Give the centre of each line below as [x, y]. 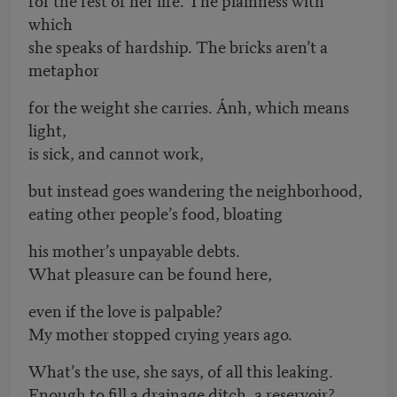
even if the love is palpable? [125, 310]
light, [47, 129]
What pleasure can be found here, [150, 273]
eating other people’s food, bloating [156, 213]
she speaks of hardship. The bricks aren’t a [178, 46]
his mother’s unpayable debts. [134, 250]
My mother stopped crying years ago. [160, 333]
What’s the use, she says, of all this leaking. [181, 370]
